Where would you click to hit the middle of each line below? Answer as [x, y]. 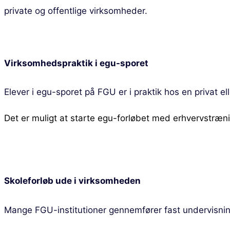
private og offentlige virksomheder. [76, 11]
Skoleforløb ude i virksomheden [72, 180]
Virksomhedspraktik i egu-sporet [76, 63]
